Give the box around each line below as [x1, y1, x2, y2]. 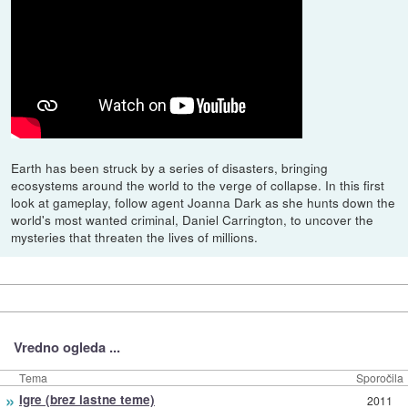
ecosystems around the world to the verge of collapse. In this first [11, 175, 385, 194]
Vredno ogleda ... [13, 337, 120, 358]
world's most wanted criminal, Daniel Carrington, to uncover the [11, 209, 374, 229]
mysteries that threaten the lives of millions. [11, 227, 259, 246]
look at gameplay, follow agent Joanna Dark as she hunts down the [11, 192, 396, 211]
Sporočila [356, 370, 403, 386]
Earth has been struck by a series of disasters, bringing [11, 158, 329, 177]
